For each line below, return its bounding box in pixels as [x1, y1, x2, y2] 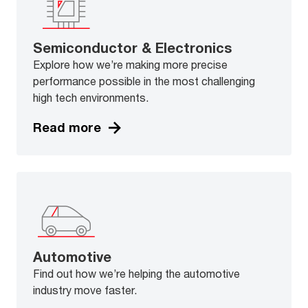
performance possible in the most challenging [33, 74, 255, 87]
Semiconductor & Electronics [33, 39, 232, 56]
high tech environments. [33, 90, 148, 104]
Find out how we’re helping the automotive [33, 266, 240, 280]
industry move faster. [33, 283, 137, 296]
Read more [33, 120, 101, 135]
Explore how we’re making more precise [33, 57, 228, 71]
